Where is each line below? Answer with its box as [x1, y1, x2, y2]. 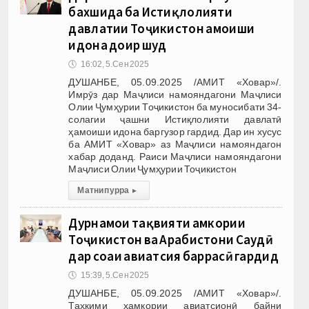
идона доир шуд [68, 36, 167, 53]
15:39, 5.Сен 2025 [80, 270, 150, 280]
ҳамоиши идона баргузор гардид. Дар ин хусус [68, 126, 282, 137]
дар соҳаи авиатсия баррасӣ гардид [68, 247, 279, 264]
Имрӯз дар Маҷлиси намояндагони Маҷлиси [68, 88, 282, 100]
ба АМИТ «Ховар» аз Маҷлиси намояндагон [68, 138, 282, 150]
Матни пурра [77, 185, 130, 195]
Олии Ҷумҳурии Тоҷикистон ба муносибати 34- [68, 101, 282, 112]
